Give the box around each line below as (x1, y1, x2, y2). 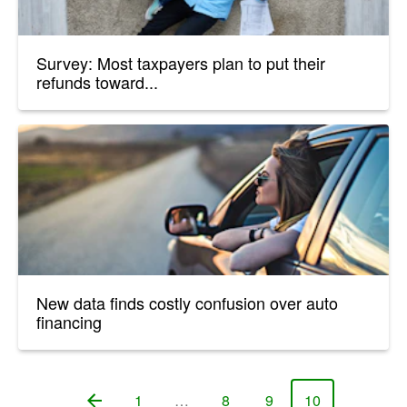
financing (36, 309, 102, 333)
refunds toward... (36, 69, 158, 94)
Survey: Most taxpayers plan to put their (36, 50, 325, 74)
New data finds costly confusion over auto (36, 290, 338, 314)
